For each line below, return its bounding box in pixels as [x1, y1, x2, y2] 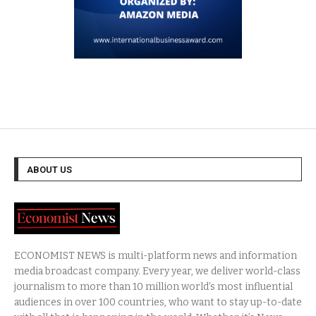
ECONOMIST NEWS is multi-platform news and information [14, 249, 297, 262]
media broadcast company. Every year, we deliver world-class [14, 265, 300, 277]
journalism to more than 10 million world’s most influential [14, 280, 293, 293]
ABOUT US [27, 164, 72, 175]
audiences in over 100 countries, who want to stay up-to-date [14, 296, 302, 308]
